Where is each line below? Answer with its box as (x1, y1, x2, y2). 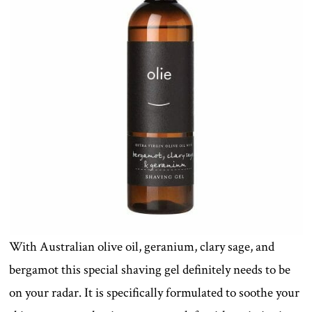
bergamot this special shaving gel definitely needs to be (9, 260, 291, 279)
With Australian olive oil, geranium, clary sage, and (9, 237, 275, 256)
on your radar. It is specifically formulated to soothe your (9, 283, 300, 302)
